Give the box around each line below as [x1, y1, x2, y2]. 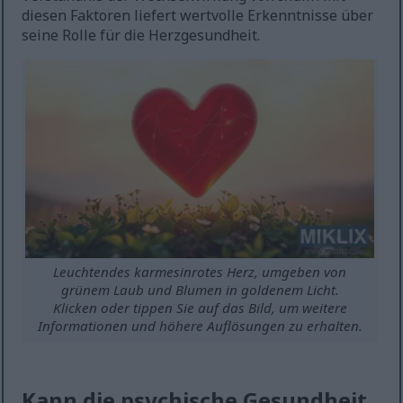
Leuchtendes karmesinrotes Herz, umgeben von [53, 263, 347, 282]
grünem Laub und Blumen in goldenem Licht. [60, 281, 339, 300]
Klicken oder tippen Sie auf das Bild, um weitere [52, 299, 347, 318]
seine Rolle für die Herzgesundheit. [22, 25, 261, 46]
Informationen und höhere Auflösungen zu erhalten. [37, 317, 363, 336]
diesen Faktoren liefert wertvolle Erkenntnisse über [22, 5, 374, 26]
